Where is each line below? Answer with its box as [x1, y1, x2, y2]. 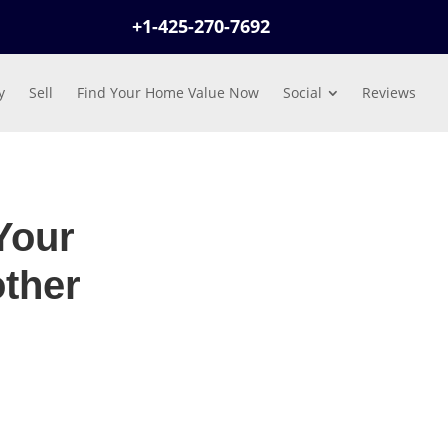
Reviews [362, 83, 416, 102]
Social [283, 83, 322, 102]
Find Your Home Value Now [77, 83, 259, 102]
